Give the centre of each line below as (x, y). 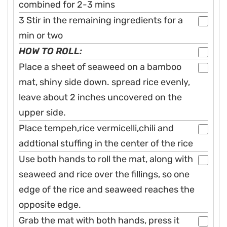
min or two (41, 36)
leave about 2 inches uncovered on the (100, 98)
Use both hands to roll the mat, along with (106, 159)
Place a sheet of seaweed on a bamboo (100, 67)
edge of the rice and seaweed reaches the (107, 190)
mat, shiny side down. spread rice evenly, (104, 82)
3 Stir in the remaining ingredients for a (101, 21)
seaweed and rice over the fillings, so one (104, 175)
